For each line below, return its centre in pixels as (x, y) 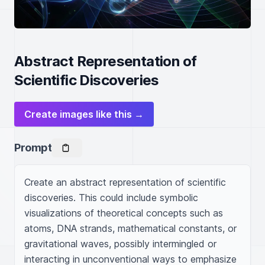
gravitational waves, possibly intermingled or (120, 244)
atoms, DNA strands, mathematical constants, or (130, 228)
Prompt (33, 148)
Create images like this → (84, 114)
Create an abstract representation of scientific (125, 182)
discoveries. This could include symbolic (111, 198)
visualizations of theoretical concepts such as (124, 213)
